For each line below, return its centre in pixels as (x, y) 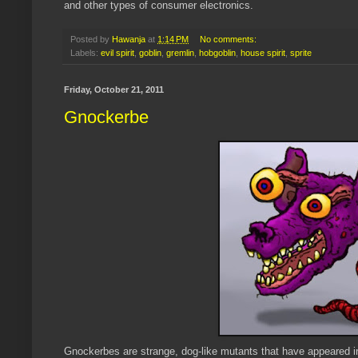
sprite (301, 52)
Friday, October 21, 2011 (114, 89)
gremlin (180, 52)
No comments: (229, 39)
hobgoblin (217, 52)
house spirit (263, 52)
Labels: (86, 52)
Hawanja (129, 39)
